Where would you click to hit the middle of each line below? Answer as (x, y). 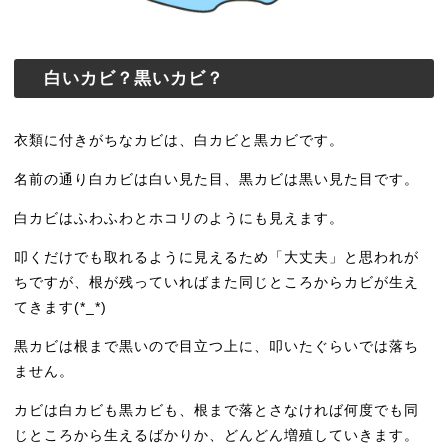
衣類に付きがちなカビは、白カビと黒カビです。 (179, 140)
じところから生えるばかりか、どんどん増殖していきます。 (217, 435)
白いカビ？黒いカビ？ (134, 79)
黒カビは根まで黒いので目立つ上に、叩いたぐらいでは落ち (217, 346)
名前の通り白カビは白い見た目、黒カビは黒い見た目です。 (217, 179)
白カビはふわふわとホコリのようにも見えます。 (179, 218)
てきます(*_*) (61, 307)
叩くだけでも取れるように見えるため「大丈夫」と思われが (217, 257)
